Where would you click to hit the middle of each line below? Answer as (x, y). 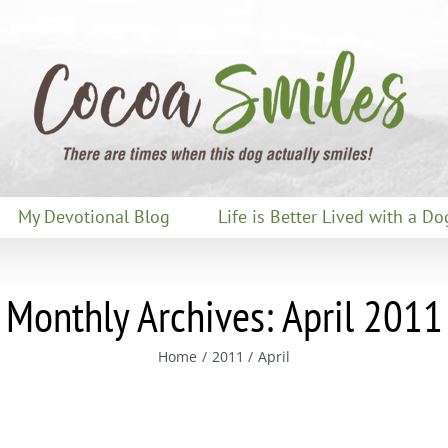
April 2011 (362, 315)
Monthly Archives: (143, 315)
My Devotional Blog (94, 216)
